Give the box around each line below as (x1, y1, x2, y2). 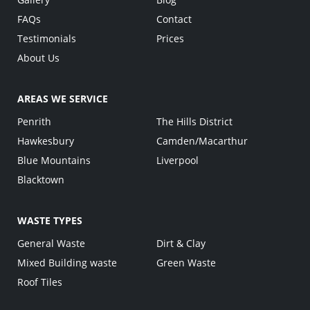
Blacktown (17, 173, 64, 187)
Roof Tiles (17, 275, 62, 289)
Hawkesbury (17, 134, 74, 148)
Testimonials (17, 32, 76, 46)
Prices (156, 32, 185, 46)
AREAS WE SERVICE (17, 92, 108, 106)
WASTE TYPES (17, 214, 82, 228)
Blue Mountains (17, 154, 91, 167)
